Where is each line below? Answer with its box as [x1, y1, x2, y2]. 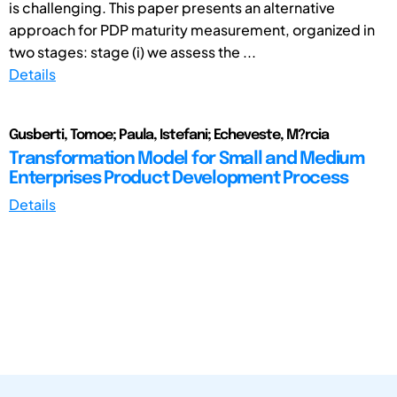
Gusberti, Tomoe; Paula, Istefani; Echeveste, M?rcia [9, 127, 329, 143]
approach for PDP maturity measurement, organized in [9, 19, 375, 39]
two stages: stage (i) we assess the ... [9, 42, 256, 61]
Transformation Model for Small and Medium [9, 149, 364, 168]
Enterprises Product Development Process [9, 168, 348, 188]
